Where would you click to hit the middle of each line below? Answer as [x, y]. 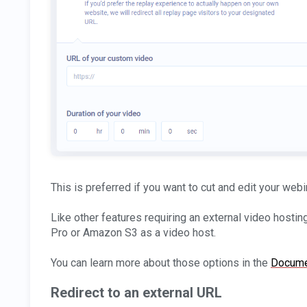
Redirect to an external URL [136, 293]
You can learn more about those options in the [161, 263]
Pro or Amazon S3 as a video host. [133, 233]
